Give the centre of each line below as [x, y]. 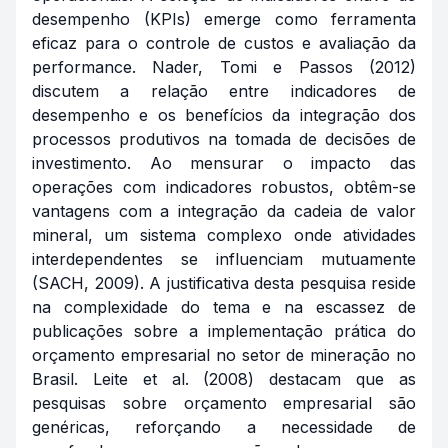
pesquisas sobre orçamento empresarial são [224, 403]
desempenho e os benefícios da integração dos [224, 115]
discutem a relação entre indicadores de [224, 91]
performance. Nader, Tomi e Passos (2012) [224, 67]
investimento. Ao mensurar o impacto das [224, 163]
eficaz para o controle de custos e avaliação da [224, 43]
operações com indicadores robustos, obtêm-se [224, 187]
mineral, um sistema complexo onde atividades [224, 235]
